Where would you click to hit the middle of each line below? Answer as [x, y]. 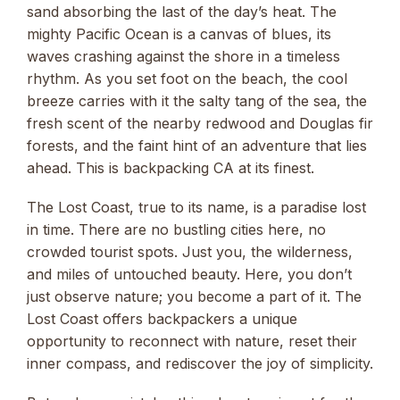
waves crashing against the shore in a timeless [183, 56]
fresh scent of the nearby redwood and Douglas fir [200, 123]
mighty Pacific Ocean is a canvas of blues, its [179, 33]
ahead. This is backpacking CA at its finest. [171, 167]
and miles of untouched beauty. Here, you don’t [189, 274]
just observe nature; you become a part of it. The [194, 296]
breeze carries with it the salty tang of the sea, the [197, 100]
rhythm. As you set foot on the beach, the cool [187, 78]
